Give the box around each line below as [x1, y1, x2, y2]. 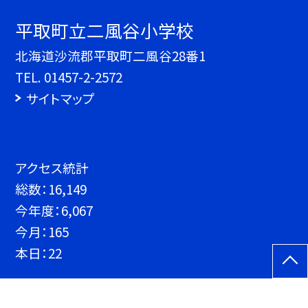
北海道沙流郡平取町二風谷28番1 [15, 46, 206, 65]
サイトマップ [25, 89, 95, 108]
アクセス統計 [15, 158, 89, 177]
